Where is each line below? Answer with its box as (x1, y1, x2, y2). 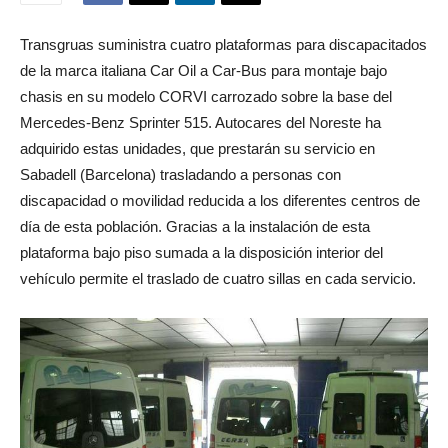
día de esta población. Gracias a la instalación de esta (20, 218, 370, 236)
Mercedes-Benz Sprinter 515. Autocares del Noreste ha (20, 114, 381, 132)
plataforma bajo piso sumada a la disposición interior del (20, 244, 383, 262)
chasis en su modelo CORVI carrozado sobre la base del (20, 88, 392, 106)
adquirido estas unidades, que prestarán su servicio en (20, 140, 375, 158)
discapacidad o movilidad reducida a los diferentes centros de (20, 192, 420, 210)
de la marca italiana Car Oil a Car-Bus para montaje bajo (20, 62, 387, 80)
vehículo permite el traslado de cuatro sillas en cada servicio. (20, 270, 416, 288)
